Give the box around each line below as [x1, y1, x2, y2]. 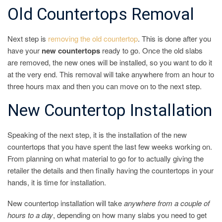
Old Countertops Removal [7, 2, 194, 27]
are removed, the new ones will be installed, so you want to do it [7, 57, 212, 68]
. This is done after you [138, 33, 211, 44]
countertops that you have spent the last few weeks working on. [7, 141, 212, 152]
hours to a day [7, 209, 53, 220]
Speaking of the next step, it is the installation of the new [7, 129, 187, 140]
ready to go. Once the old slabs [102, 45, 203, 56]
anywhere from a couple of [124, 197, 210, 208]
